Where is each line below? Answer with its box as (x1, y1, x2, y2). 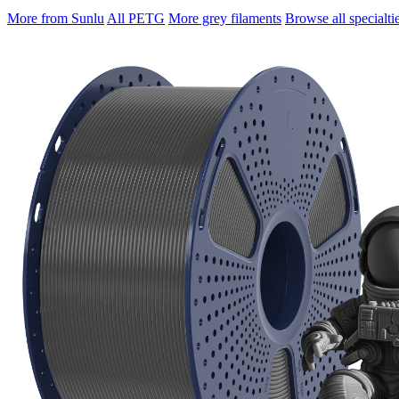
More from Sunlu (7, 10, 104, 26)
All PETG (107, 10, 165, 26)
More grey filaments (168, 10, 281, 26)
